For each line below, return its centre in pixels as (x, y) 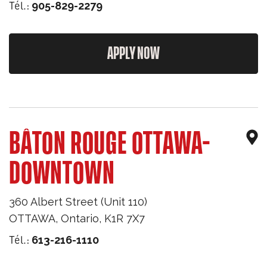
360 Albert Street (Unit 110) (78, 202)
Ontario (80, 218)
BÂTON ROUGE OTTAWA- (110, 144)
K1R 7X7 (125, 218)
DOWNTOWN (62, 174)
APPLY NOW (133, 54)
